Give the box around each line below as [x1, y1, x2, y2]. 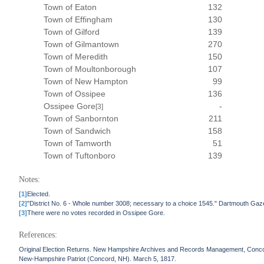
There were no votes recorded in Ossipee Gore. [27, 209, 166, 216]
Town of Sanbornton [44, 114, 119, 123]
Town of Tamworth [44, 138, 112, 148]
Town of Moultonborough [44, 64, 137, 74]
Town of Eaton [44, 2, 97, 12]
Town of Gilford [44, 27, 100, 37]
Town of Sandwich [44, 126, 111, 136]
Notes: [19, 175, 41, 184]
